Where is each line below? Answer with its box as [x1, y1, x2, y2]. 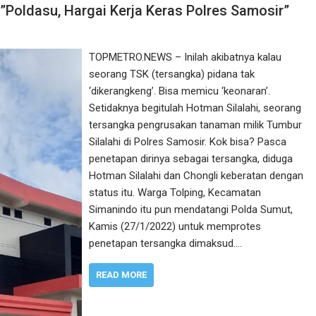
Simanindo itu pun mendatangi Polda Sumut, [89, 203, 293, 216]
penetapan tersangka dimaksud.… [89, 237, 243, 250]
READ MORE [96, 269, 147, 280]
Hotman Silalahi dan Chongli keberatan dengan [89, 169, 304, 182]
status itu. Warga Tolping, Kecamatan [89, 186, 262, 199]
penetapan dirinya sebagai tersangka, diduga [89, 152, 293, 165]
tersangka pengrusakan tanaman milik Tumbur [89, 119, 303, 131]
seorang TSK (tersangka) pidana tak [89, 68, 255, 80]
